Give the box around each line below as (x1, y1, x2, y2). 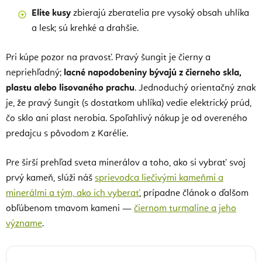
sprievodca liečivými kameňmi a (95, 174, 223, 184)
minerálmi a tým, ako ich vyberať (6, 189, 139, 199)
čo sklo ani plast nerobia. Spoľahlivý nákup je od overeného (6, 114, 247, 124)
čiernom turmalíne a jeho (134, 204, 236, 214)
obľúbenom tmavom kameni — (6, 204, 134, 214)
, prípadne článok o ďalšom (139, 189, 249, 199)
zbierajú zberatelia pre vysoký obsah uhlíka (71, 9, 249, 19)
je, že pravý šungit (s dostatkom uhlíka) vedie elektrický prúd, (6, 99, 251, 109)
